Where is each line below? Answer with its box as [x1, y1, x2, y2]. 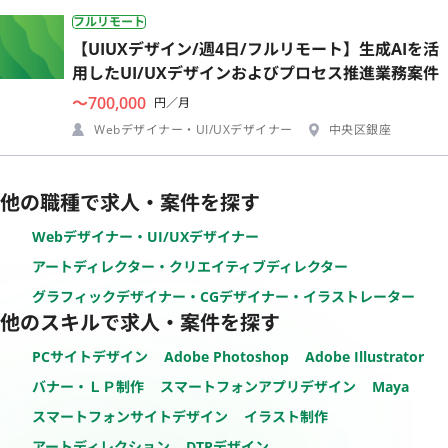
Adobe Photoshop [164, 346, 289, 366]
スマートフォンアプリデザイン [160, 376, 356, 396]
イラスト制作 [244, 406, 328, 426]
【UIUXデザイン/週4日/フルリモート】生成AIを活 [72, 37, 439, 60]
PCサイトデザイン [32, 346, 148, 366]
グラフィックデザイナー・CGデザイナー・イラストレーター [32, 286, 415, 306]
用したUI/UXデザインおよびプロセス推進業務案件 [72, 61, 439, 84]
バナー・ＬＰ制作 [32, 376, 144, 396]
